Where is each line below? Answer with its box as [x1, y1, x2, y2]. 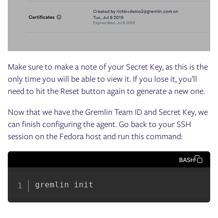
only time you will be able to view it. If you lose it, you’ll [8, 73, 197, 85]
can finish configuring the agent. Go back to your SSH [8, 118, 191, 130]
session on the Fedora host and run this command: [8, 130, 182, 142]
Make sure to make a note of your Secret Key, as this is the [8, 60, 208, 73]
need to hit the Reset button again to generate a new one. [8, 85, 205, 97]
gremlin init [35, 180, 93, 189]
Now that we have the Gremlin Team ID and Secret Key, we [8, 106, 208, 118]
